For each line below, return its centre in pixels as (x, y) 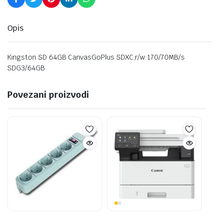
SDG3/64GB (26, 68)
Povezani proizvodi (48, 95)
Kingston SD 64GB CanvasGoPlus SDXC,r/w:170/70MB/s (96, 57)
